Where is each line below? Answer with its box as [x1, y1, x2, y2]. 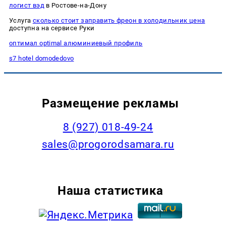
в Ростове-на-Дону [44, 1, 106, 9]
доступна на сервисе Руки [9, 24, 95, 32]
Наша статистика [58, 183, 163, 198]
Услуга [9, 16, 33, 24]
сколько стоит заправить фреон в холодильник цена [32, 16, 205, 24]
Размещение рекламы [41, 95, 180, 110]
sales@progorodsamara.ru [41, 138, 175, 150]
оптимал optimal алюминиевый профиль [9, 39, 143, 47]
